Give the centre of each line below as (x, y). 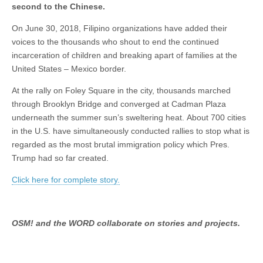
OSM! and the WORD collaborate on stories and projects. (126, 223)
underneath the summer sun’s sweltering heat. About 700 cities (129, 117)
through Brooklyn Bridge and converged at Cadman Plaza (119, 104)
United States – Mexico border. (69, 69)
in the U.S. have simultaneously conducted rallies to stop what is (131, 131)
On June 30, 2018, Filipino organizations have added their (119, 28)
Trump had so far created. (60, 158)
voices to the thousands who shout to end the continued (115, 42)
